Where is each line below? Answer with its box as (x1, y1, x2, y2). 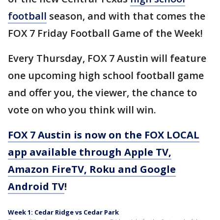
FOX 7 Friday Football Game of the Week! (8, 27, 203, 40)
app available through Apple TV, (8, 145, 171, 159)
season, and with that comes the (47, 9, 205, 23)
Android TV (8, 180, 64, 193)
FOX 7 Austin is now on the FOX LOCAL (8, 128, 199, 141)
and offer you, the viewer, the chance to (8, 86, 197, 99)
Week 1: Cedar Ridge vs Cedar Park (8, 208, 119, 217)
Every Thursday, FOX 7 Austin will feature (8, 52, 206, 65)
